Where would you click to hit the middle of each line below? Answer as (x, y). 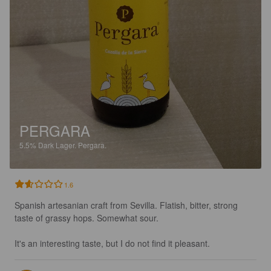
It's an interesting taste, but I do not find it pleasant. (112, 243)
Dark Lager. (58, 145)
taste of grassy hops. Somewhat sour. (88, 217)
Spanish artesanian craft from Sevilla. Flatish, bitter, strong (127, 205)
